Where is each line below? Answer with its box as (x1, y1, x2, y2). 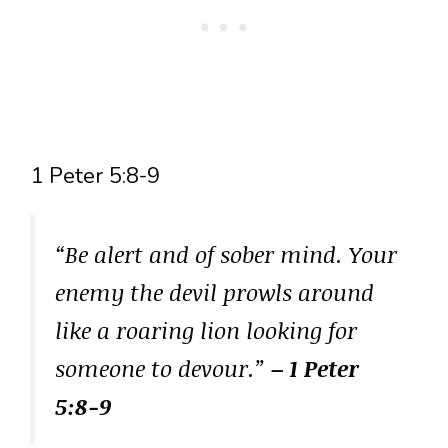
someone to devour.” (55, 352, 271, 385)
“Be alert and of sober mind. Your (55, 238, 397, 271)
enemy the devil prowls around (55, 276, 374, 309)
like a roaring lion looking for (55, 314, 357, 347)
